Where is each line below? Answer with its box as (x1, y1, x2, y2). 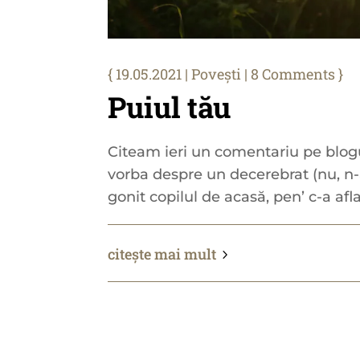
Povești (191, 63, 242, 84)
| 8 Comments (241, 63, 336, 84)
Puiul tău (108, 87, 231, 126)
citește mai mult (108, 243, 217, 264)
